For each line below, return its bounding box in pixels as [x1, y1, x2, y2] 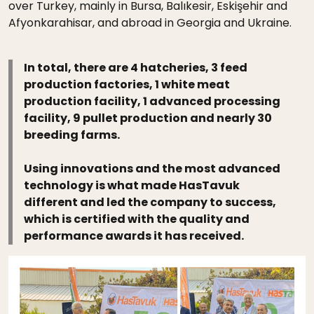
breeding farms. [24, 127, 121, 144]
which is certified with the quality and [24, 211, 250, 228]
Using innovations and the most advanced [24, 161, 281, 177]
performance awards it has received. [24, 228, 245, 245]
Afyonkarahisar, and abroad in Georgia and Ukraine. [8, 15, 292, 32]
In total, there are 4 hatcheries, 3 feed [24, 60, 248, 76]
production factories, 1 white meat [24, 76, 231, 93]
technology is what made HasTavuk [24, 177, 240, 194]
